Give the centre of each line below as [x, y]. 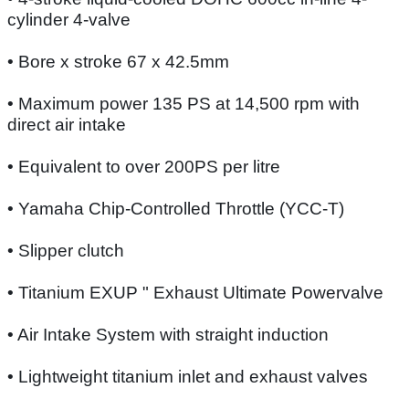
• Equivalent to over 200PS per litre [144, 166]
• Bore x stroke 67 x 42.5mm [118, 61]
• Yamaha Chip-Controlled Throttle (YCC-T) [176, 208]
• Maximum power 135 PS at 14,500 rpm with [184, 103]
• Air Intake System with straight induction [168, 334]
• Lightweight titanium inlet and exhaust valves [188, 376]
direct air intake [67, 124]
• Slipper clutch [66, 250]
